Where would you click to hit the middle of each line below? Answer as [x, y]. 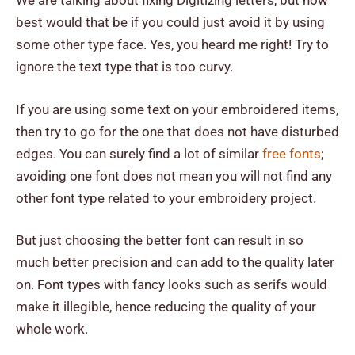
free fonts [292, 153]
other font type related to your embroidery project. [166, 198]
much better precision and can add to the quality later [175, 263]
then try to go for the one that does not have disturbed [177, 131]
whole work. [52, 329]
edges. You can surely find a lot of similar [139, 153]
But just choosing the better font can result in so [160, 240]
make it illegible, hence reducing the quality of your [166, 307]
